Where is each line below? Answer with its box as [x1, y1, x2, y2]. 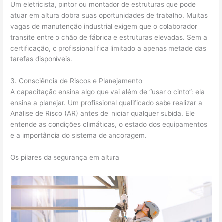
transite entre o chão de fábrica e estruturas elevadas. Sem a [10, 33, 208, 41]
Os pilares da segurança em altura [10, 153, 120, 161]
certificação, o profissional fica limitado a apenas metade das [10, 44, 207, 52]
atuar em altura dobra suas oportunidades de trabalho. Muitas [10, 11, 208, 19]
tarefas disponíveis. [10, 55, 73, 63]
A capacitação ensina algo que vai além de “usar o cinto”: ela [10, 87, 205, 96]
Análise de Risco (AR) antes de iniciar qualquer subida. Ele [10, 109, 195, 117]
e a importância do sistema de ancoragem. [10, 131, 147, 139]
